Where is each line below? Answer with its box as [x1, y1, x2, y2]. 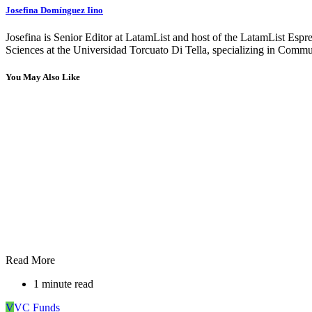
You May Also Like [6, 72, 80, 83]
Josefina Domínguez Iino [6, 4, 103, 15]
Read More [6, 254, 55, 267]
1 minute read [33, 278, 93, 290]
